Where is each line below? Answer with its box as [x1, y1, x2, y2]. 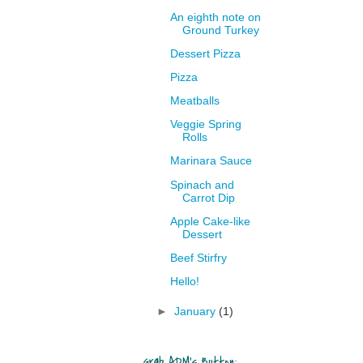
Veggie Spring [170, 118, 242, 131]
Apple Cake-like [170, 215, 251, 228]
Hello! [170, 275, 200, 288]
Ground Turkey [182, 23, 260, 36]
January [173, 305, 219, 318]
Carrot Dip [182, 191, 236, 204]
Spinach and [170, 178, 235, 191]
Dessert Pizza [170, 48, 241, 61]
